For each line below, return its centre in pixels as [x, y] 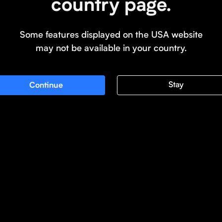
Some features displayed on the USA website [111, 34]
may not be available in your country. [111, 48]
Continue [46, 85]
